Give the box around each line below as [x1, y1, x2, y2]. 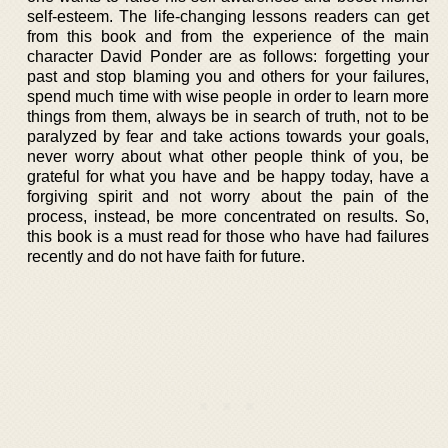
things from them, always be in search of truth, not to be [27, 107, 429, 125]
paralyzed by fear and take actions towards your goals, [27, 127, 429, 145]
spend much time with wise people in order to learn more [27, 87, 429, 105]
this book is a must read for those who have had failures [27, 227, 429, 245]
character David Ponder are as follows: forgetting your [27, 47, 429, 65]
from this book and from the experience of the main [27, 27, 429, 45]
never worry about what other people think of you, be [27, 147, 429, 165]
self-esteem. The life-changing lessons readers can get [27, 7, 429, 25]
